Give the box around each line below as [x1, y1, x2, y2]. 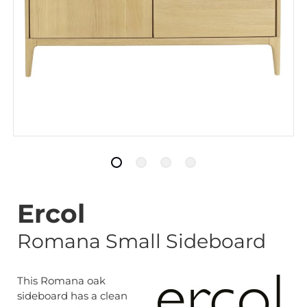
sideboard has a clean [17, 289, 127, 302]
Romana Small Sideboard [17, 229, 266, 253]
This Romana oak [17, 274, 106, 287]
